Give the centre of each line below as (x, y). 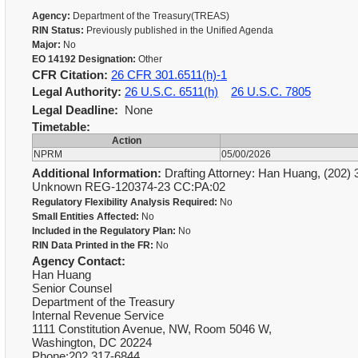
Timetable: (61, 127)
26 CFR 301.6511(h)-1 (169, 75)
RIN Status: (58, 30)
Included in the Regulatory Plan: (104, 231)
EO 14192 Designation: (84, 59)
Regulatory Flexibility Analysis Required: (125, 202)
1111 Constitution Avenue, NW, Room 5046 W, (152, 329)
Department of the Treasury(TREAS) (151, 16)
